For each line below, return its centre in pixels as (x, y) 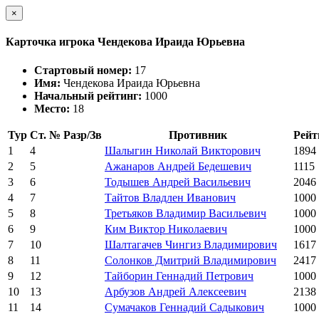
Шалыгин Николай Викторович (183, 150)
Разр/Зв (83, 135)
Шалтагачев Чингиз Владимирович (191, 244)
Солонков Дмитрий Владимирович (190, 260)
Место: (53, 108)
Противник (198, 135)
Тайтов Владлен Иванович (170, 197)
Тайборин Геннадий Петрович (179, 276)
